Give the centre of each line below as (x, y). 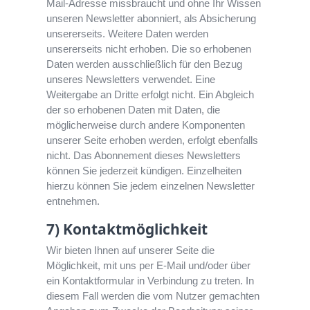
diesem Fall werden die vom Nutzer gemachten (153, 296)
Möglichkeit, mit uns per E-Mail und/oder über (149, 266)
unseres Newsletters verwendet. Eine (131, 80)
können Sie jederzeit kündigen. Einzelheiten (144, 171)
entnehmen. (73, 201)
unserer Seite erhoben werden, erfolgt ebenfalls (153, 140)
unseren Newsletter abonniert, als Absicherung (152, 19)
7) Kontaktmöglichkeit (127, 229)
